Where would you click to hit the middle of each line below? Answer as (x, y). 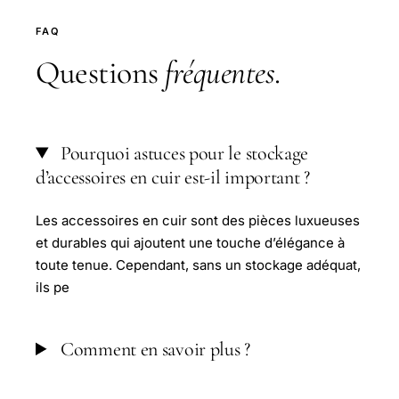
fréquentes (220, 73)
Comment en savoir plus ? (153, 350)
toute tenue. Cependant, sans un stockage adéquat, (198, 265)
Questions (100, 73)
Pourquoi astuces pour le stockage (183, 154)
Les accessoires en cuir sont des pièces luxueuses (198, 221)
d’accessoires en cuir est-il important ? (173, 178)
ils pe (53, 288)
